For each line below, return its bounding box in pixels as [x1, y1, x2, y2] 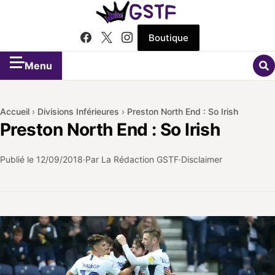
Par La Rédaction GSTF [85, 154, 179, 165]
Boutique [148, 32, 188, 44]
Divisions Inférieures [37, 106, 119, 117]
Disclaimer [181, 154, 222, 165]
